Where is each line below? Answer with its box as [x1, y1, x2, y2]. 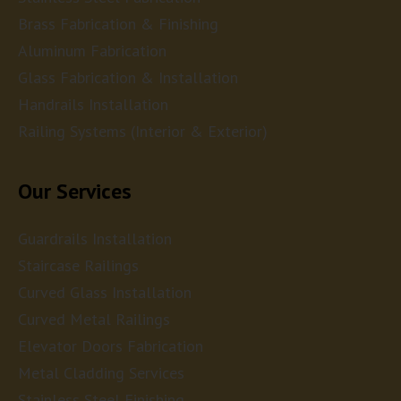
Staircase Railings [18, 255, 139, 277]
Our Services [18, 177, 132, 206]
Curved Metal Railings [18, 309, 170, 330]
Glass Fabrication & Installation [18, 67, 238, 89]
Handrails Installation [18, 94, 168, 115]
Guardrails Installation [18, 228, 172, 250]
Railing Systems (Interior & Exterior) [18, 121, 268, 142]
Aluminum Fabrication [18, 40, 166, 62]
